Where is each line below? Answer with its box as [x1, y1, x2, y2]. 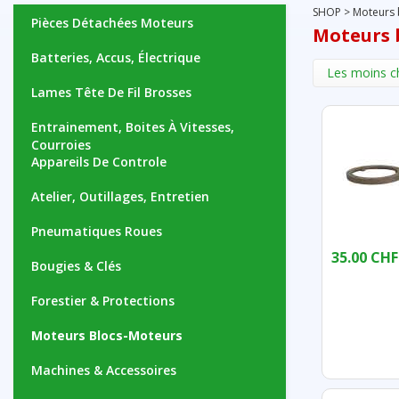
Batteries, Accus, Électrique [31, 49, 200, 66]
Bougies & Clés [31, 257, 121, 274]
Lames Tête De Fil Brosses [31, 84, 191, 101]
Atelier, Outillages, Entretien [31, 188, 209, 205]
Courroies [31, 136, 91, 153]
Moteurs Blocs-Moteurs [31, 327, 183, 344]
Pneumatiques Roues [31, 223, 162, 240]
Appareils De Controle [31, 153, 167, 170]
